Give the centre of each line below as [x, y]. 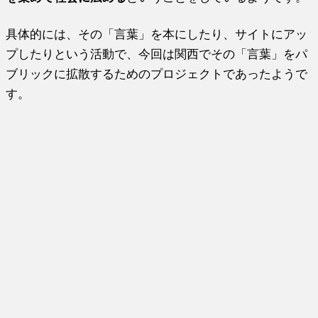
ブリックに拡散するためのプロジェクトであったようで [157, 74]
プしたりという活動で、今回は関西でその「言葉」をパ [157, 54]
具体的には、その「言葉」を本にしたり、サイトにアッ [157, 34]
